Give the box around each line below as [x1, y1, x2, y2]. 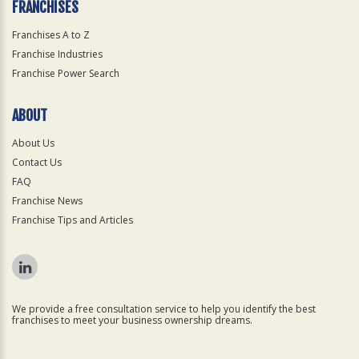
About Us [12, 136, 54, 151]
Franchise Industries [12, 47, 103, 62]
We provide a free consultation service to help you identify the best [12, 302, 316, 317]
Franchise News [12, 194, 83, 208]
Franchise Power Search [12, 67, 119, 81]
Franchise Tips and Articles [12, 213, 133, 228]
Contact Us [12, 155, 62, 170]
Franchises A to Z [12, 28, 90, 42]
